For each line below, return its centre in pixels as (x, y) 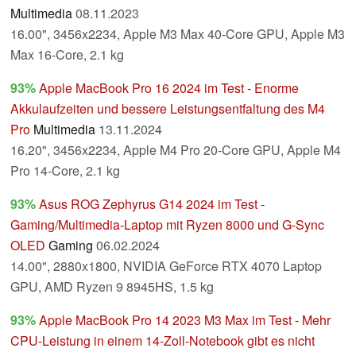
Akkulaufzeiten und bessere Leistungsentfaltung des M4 (168, 109)
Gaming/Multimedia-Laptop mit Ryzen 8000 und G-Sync (167, 225)
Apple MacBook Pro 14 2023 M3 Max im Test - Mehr (185, 320)
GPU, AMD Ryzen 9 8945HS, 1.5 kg (112, 287)
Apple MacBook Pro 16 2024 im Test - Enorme (169, 88)
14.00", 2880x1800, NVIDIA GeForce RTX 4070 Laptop (166, 266)
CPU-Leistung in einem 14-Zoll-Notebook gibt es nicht (163, 341)
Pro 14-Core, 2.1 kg (65, 171)
